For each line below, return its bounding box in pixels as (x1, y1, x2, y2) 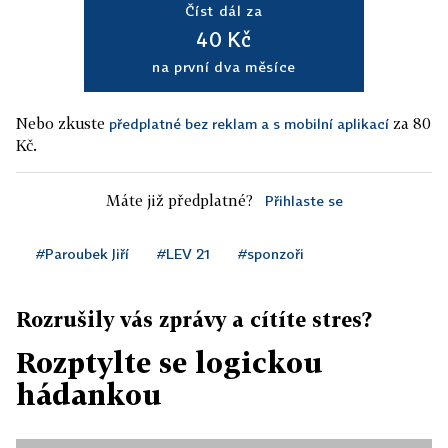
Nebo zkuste (16, 114, 109, 133)
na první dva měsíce (151, 58, 297, 76)
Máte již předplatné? (105, 191, 253, 210)
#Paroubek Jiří (36, 245, 129, 263)
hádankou (16, 378, 162, 412)
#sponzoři (238, 245, 304, 263)
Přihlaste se (264, 192, 343, 210)
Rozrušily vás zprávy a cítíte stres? (16, 307, 372, 332)
